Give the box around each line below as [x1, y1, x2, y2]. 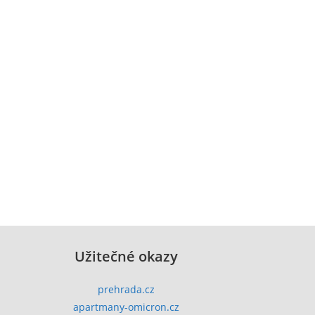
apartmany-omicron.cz [72, 300, 179, 314]
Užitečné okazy [74, 246, 178, 266]
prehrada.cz [97, 282, 155, 296]
